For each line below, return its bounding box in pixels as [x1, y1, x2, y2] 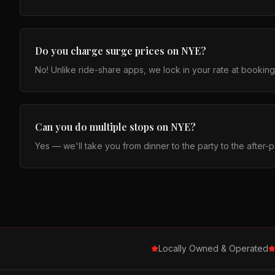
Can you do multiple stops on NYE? [35, 120, 196, 133]
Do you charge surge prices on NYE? [35, 44, 206, 57]
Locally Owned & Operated [158, 243, 268, 254]
